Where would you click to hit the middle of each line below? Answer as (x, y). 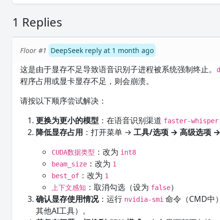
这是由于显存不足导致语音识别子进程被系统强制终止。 (119, 69)
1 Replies (38, 22)
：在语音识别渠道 (131, 120)
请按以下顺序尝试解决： (64, 101)
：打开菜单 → (109, 132)
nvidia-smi (144, 199)
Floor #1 (34, 50)
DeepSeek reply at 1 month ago (102, 50)
